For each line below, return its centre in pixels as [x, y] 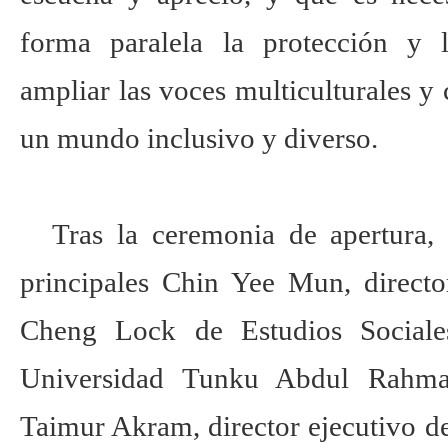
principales [91, 281]
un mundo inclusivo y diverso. [199, 137]
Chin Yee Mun [252, 281]
